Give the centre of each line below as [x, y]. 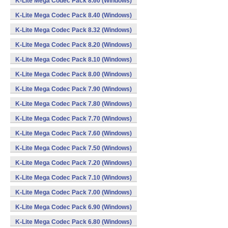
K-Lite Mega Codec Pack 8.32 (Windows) [74, 30]
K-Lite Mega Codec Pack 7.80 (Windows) [74, 104]
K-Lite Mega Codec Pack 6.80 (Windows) [74, 222]
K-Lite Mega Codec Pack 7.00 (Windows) [74, 192]
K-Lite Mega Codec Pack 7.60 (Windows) [74, 133]
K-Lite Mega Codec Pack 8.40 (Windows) [74, 15]
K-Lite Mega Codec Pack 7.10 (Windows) [74, 178]
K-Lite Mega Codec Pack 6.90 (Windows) [74, 207]
